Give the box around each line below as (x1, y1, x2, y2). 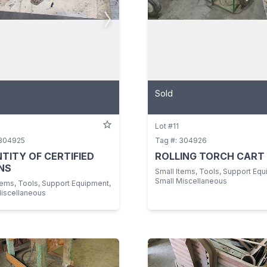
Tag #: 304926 (155, 136, 207, 145)
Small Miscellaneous (155, 176, 227, 186)
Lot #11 (155, 122, 179, 131)
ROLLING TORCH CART (155, 150, 265, 163)
